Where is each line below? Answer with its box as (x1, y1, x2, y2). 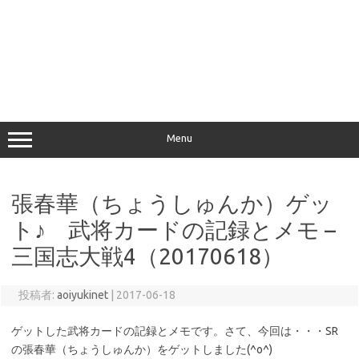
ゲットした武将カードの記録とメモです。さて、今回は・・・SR (11, 325, 338, 337)
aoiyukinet (56, 288, 108, 301)
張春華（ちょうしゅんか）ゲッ (11, 191, 333, 216)
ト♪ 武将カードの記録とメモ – (11, 217, 336, 242)
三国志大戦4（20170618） (11, 244, 284, 268)
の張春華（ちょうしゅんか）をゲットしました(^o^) (11, 343, 272, 356)
